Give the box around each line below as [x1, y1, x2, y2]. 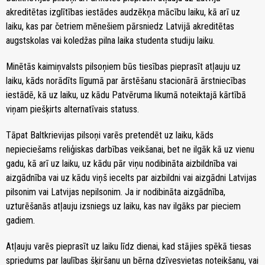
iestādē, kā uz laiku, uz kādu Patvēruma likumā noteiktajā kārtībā [6, 89, 246, 101]
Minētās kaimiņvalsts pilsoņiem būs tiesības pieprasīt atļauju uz [6, 60, 241, 72]
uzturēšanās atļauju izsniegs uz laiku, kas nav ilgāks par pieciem [6, 200, 241, 212]
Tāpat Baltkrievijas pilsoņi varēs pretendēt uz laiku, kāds [6, 129, 214, 141]
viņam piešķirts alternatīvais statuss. [6, 103, 139, 115]
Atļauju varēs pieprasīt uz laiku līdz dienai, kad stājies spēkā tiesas [6, 240, 251, 252]
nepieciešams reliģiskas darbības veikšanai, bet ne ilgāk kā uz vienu [6, 143, 254, 155]
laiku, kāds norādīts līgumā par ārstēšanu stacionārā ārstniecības [6, 75, 246, 86]
